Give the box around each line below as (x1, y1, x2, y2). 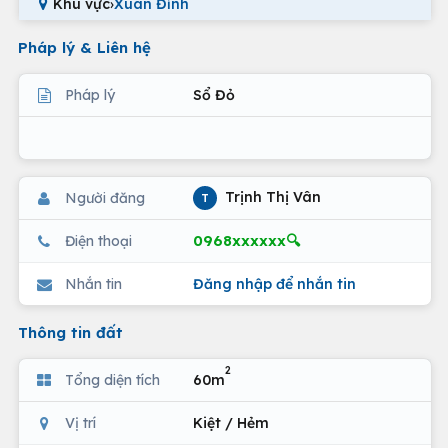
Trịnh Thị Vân (221, 187, 321, 206)
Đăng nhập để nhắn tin (193, 274, 356, 293)
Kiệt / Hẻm (193, 413, 269, 432)
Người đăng (65, 188, 145, 207)
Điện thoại (65, 231, 132, 250)
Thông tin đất (18, 323, 123, 342)
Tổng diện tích (65, 370, 160, 389)
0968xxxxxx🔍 (193, 231, 300, 250)
